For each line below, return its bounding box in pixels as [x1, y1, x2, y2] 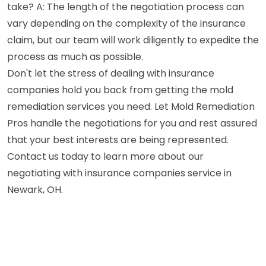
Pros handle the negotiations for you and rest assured [7, 116, 257, 130]
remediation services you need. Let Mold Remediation [7, 99, 255, 113]
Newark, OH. [7, 182, 63, 197]
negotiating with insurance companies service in [7, 166, 232, 180]
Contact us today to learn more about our [7, 149, 204, 163]
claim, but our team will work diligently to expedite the [7, 33, 259, 47]
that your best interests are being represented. [7, 132, 229, 147]
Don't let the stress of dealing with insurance [7, 66, 214, 80]
